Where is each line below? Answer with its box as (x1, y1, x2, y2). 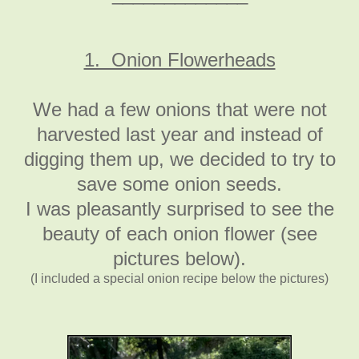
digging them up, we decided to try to (23, 147, 336, 170)
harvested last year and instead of (36, 123, 323, 145)
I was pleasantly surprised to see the (25, 197, 334, 220)
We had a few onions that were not (32, 98, 327, 120)
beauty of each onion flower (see (42, 222, 317, 244)
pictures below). (113, 247, 246, 269)
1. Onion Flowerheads (83, 48, 276, 71)
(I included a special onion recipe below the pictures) (30, 271, 329, 285)
